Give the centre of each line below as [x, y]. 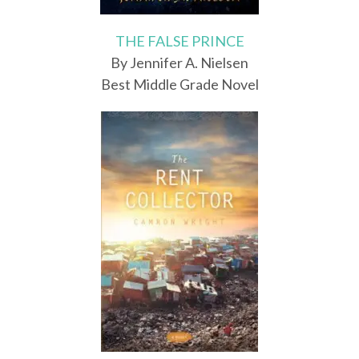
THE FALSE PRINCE [179, 41]
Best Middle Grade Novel [179, 85]
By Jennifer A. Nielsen [179, 63]
